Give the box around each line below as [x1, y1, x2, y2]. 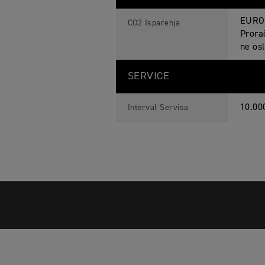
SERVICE [127, 71, 170, 82]
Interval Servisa [127, 104, 189, 112]
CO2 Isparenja [127, 19, 180, 27]
